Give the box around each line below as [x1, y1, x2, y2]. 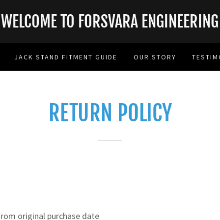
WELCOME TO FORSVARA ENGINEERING [1, 12, 219, 31]
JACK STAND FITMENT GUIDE [14, 53, 118, 61]
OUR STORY [133, 53, 176, 61]
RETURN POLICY [48, 100, 172, 127]
